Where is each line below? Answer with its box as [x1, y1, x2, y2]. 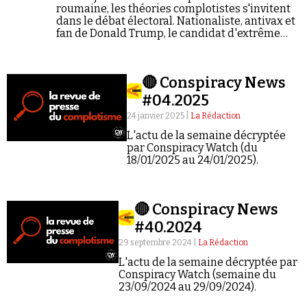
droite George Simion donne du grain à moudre [56, 39, 297, 52]
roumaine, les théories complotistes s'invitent [56, 2, 291, 15]
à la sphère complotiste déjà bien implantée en [56, 51, 297, 64]
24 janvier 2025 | [126, 111, 191, 121]
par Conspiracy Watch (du [126, 141, 258, 154]
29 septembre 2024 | [118, 238, 198, 247]
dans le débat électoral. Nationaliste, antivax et [56, 14, 295, 27]
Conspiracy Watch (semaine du [118, 268, 276, 281]
